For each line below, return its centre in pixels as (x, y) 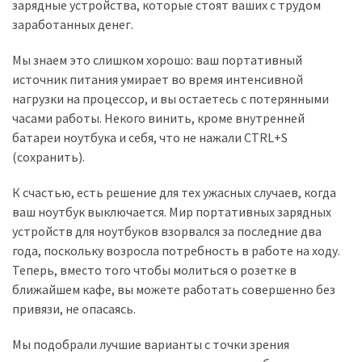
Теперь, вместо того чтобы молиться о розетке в (154, 269)
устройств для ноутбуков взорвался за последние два (167, 231)
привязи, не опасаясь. (74, 308)
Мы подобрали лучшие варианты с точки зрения (151, 344)
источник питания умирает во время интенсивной (158, 79)
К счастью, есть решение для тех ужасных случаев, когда (174, 192)
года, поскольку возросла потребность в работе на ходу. (176, 250)
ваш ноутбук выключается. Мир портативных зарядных (172, 211)
